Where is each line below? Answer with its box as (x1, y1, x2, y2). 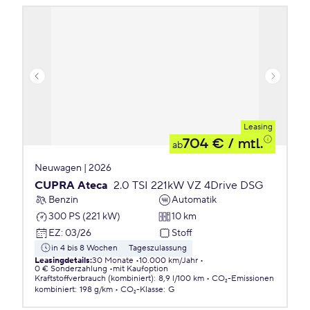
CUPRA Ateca (35, 179, 108, 192)
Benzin (48, 193, 78, 206)
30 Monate (92, 255, 134, 266)
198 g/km (80, 284, 113, 295)
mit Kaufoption (113, 264, 168, 274)
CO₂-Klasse (120, 284, 163, 295)
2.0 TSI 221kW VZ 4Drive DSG (113, 179, 264, 192)
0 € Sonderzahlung (35, 264, 107, 274)
